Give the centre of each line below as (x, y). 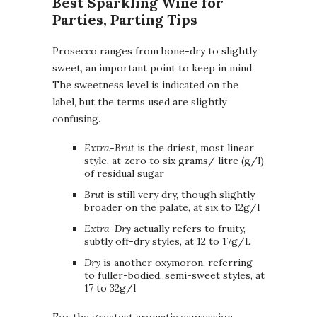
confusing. (76, 119)
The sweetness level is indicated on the (145, 85)
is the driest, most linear (194, 148)
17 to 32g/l (110, 288)
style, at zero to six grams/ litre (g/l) (174, 160)
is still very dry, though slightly (179, 194)
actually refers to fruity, (188, 228)
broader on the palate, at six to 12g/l (172, 207)
